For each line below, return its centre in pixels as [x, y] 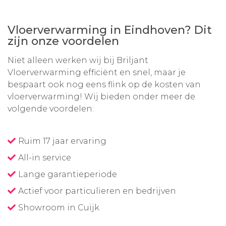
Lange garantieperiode [68, 174]
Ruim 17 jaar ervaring [62, 141]
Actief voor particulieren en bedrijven [97, 191]
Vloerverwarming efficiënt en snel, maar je [97, 72]
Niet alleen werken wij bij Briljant [78, 60]
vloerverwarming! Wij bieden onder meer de [101, 97]
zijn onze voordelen [63, 41]
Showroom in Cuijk [59, 208]
